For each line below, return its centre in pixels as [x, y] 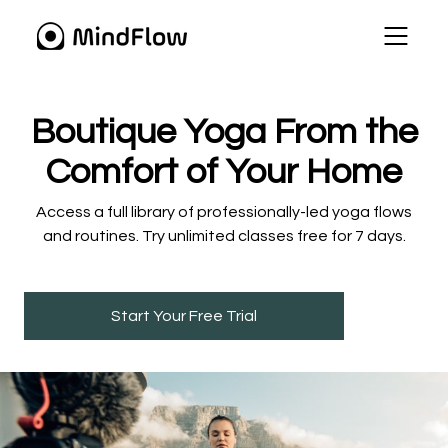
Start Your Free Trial [184, 316]
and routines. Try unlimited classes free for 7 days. [224, 236]
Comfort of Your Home [224, 172]
